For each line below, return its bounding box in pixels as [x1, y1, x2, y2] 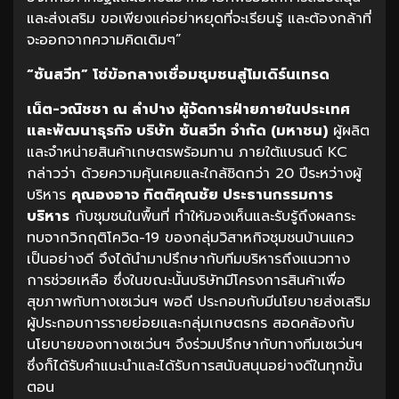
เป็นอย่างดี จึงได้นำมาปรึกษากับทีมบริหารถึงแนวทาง [27, 248, 350, 270]
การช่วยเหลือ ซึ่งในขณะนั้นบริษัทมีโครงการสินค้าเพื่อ [27, 269, 346, 291]
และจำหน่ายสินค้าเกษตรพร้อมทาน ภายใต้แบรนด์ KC [27, 141, 347, 163]
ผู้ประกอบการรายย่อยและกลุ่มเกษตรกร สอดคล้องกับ [27, 312, 354, 334]
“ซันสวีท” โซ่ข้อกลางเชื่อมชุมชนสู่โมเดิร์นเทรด [27, 63, 330, 85]
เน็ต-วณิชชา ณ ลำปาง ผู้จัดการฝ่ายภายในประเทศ [27, 98, 350, 120]
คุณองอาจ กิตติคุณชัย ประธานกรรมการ [71, 183, 333, 206]
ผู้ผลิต [328, 119, 370, 142]
